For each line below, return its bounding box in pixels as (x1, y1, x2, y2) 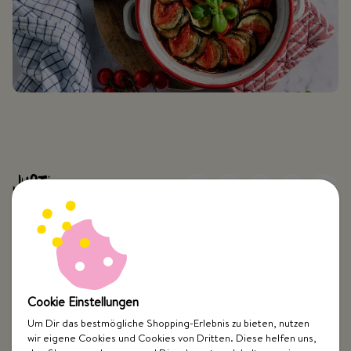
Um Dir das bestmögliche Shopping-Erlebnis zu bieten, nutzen (27, 316, 309, 330)
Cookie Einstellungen (27, 293, 139, 310)
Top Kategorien (13, 269, 100, 287)
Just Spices (13, 308, 74, 326)
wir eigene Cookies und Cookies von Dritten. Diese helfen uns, (27, 331, 317, 345)
